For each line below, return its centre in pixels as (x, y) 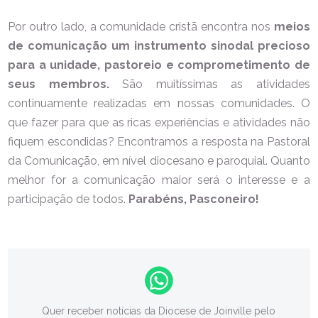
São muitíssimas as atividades (209, 84)
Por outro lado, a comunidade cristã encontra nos (141, 26)
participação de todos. (68, 199)
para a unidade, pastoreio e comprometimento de (159, 65)
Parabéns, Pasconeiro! (196, 199)
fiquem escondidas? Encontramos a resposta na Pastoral (159, 141)
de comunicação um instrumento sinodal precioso (159, 45)
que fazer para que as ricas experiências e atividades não (159, 122)
